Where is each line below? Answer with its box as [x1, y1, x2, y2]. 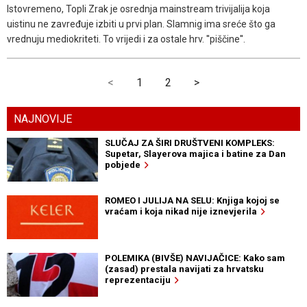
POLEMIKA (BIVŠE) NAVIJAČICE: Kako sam [104, 252, 285, 263]
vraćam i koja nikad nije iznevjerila [104, 206, 261, 217]
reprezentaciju [104, 274, 175, 285]
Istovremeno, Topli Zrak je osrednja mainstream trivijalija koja [7, 3, 270, 15]
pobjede [104, 159, 145, 170]
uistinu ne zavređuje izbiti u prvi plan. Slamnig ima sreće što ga [7, 19, 275, 30]
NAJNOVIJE [14, 112, 72, 125]
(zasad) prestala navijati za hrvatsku [104, 263, 264, 274]
